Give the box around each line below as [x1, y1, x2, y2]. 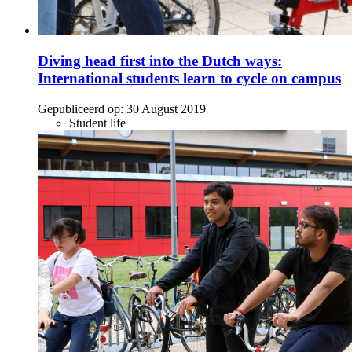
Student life [69, 115, 126, 130]
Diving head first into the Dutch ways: [38, 52, 282, 69]
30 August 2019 [126, 101, 206, 115]
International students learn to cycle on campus [38, 69, 341, 86]
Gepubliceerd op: [38, 101, 123, 115]
